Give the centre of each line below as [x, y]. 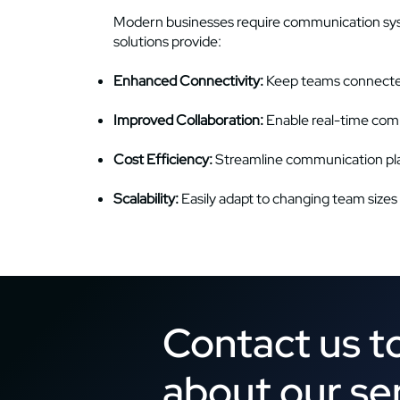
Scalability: [146, 199]
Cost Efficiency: [165, 159]
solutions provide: [168, 42]
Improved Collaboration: [190, 120]
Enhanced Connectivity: [189, 81]
